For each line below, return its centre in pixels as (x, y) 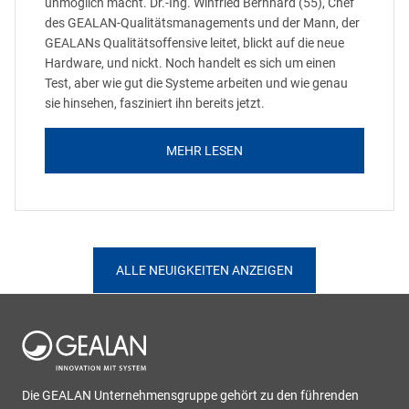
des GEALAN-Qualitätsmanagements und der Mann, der (202, 22)
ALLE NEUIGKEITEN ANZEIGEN (204, 270)
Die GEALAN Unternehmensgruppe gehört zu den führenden (190, 395)
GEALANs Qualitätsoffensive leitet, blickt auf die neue (194, 42)
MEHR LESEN (204, 150)
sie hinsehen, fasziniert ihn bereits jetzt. (155, 103)
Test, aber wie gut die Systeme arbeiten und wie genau (196, 83)
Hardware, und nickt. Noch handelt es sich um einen (190, 63)
